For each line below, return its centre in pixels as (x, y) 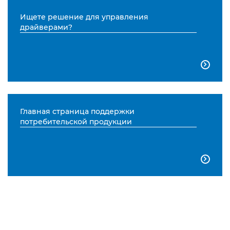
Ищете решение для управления (84, 17)
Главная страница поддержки (77, 112)
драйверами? (46, 27)
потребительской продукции (76, 122)
